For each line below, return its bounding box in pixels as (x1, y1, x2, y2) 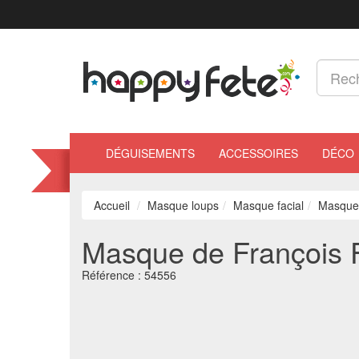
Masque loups (147, 197, 219, 213)
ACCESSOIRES (219, 145, 298, 161)
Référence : (82, 267, 144, 283)
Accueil (94, 197, 130, 213)
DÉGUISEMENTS (106, 145, 195, 161)
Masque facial (233, 197, 304, 213)
